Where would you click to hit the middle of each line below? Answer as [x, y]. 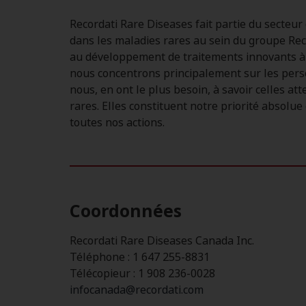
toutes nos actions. [117, 123]
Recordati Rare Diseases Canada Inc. [162, 241]
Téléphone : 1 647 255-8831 [140, 258]
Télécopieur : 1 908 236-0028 [142, 274]
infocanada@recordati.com [137, 290]
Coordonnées [126, 212]
